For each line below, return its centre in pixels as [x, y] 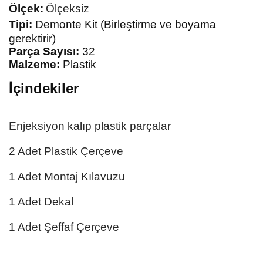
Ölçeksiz [68, 9]
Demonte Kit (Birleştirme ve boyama [124, 24]
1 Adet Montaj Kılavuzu [67, 176]
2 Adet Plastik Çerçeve [66, 151]
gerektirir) [32, 38]
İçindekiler [44, 88]
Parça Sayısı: [44, 51]
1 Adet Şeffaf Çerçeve [64, 227]
